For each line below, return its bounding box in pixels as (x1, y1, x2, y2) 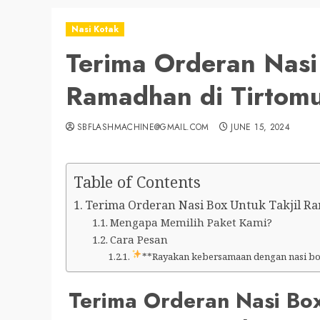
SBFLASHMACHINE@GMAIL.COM (77, 121, 209, 134)
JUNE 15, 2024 (231, 121, 291, 134)
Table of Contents (74, 171, 201, 193)
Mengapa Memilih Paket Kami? (109, 215, 272, 229)
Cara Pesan (109, 232, 168, 246)
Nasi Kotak (71, 23, 119, 36)
